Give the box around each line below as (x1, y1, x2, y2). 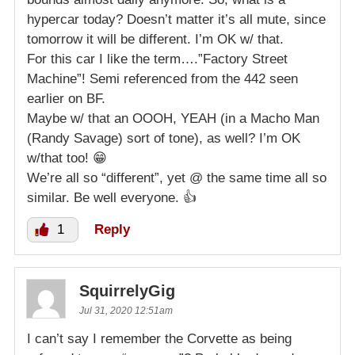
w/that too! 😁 (27, 151, 107, 166)
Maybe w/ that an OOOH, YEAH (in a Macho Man (27, 111, 319, 127)
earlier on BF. (27, 91, 105, 107)
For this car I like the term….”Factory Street (27, 52, 288, 67)
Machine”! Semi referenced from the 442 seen (27, 71, 298, 87)
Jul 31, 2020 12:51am (79, 305, 173, 317)
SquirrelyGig (79, 282, 175, 300)
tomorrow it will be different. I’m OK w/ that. (27, 32, 284, 48)
